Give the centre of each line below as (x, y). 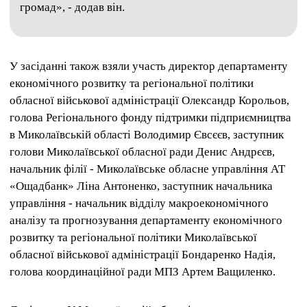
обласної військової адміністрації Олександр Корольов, (149, 101)
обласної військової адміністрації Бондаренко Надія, (143, 255)
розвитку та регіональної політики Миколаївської (133, 238)
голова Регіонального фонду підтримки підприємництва (150, 118)
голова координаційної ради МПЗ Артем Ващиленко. (143, 272)
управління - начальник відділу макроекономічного (139, 204)
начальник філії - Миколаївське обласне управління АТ (147, 169)
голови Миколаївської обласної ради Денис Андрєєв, (142, 152)
